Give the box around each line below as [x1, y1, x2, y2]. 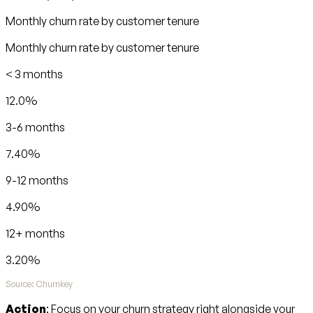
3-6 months [6, 120, 65, 135]
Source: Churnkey [6, 279, 73, 290]
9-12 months [6, 173, 68, 188]
